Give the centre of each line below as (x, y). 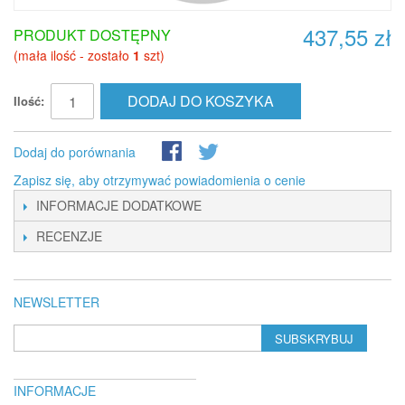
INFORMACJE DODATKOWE (119, 205)
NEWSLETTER (57, 302)
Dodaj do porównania (75, 152)
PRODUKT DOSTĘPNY (92, 35)
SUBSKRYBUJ (315, 339)
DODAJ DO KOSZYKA (201, 101)
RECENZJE (69, 236)
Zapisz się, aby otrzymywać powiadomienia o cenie (160, 180)
